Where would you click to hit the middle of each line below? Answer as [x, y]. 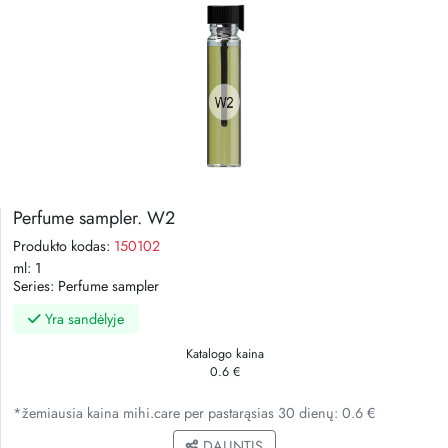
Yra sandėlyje [82, 319]
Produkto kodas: [63, 246]
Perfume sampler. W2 [94, 218]
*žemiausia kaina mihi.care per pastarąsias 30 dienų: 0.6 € [194, 413]
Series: [35, 286]
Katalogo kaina [224, 354]
